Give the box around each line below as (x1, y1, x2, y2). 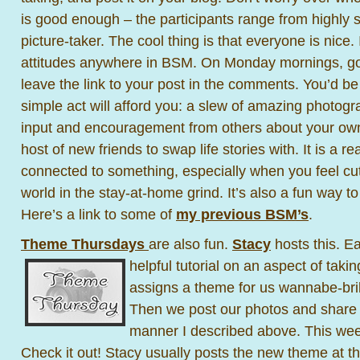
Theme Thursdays (21, 235, 149, 252)
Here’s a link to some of (21, 206, 176, 223)
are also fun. (149, 235, 232, 252)
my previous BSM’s (176, 206, 309, 223)
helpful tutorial (129, 257, 223, 274)
